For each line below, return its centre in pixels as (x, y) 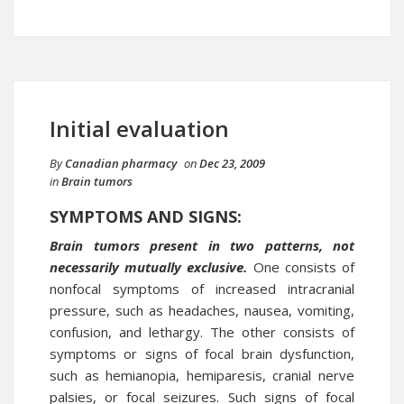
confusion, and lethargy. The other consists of (202, 332)
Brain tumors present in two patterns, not (202, 245)
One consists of (301, 267)
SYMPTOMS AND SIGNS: (146, 216)
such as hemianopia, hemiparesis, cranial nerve (202, 375)
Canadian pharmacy (121, 163)
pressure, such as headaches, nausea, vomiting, (202, 310)
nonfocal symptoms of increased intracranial (202, 289)
